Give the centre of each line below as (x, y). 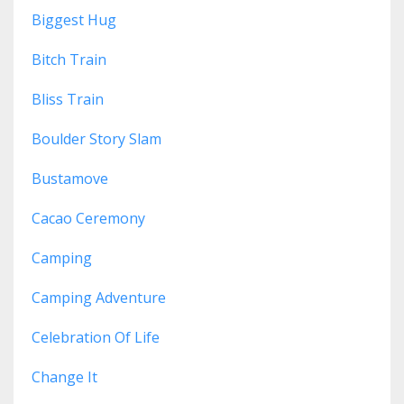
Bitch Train (69, 60)
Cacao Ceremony (88, 219)
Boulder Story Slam (96, 139)
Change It (64, 377)
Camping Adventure (99, 298)
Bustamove (70, 179)
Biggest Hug (74, 20)
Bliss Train (68, 100)
